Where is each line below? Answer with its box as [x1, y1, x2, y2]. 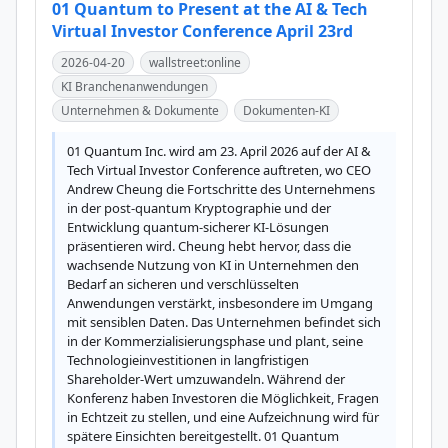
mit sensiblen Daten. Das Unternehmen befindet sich [67, 313, 381, 331]
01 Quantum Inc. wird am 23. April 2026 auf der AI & [67, 142, 371, 160]
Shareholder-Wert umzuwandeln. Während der [67, 370, 345, 388]
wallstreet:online [149, 54, 241, 71]
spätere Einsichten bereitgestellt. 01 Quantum [67, 427, 339, 445]
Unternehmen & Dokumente [61, 102, 219, 119]
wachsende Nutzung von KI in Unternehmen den [67, 256, 359, 274]
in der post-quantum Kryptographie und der [67, 199, 331, 217]
